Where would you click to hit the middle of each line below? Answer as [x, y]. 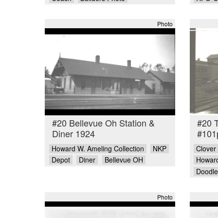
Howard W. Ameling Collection [98, 148]
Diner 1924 [73, 134]
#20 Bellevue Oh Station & [103, 123]
